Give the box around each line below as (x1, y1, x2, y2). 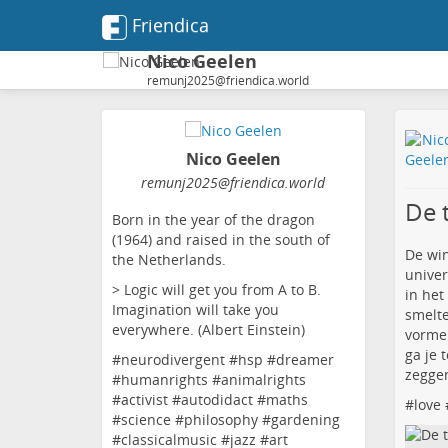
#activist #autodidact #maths (112, 390, 308, 410)
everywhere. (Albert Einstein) (112, 320, 305, 340)
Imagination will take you (112, 300, 279, 320)
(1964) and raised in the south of (112, 230, 330, 250)
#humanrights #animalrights (112, 370, 306, 390)
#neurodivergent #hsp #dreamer (112, 350, 334, 370)
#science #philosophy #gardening (112, 410, 340, 430)
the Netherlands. (112, 250, 226, 270)
